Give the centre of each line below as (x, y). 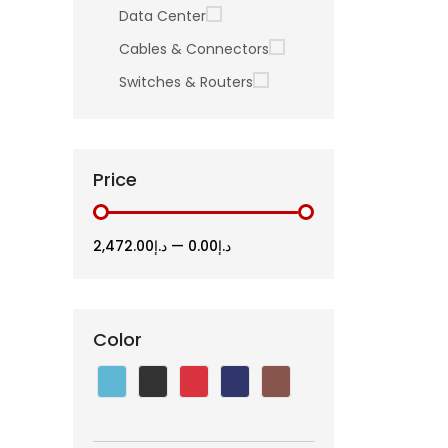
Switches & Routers (186, 81)
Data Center (162, 15)
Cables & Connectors (194, 48)
